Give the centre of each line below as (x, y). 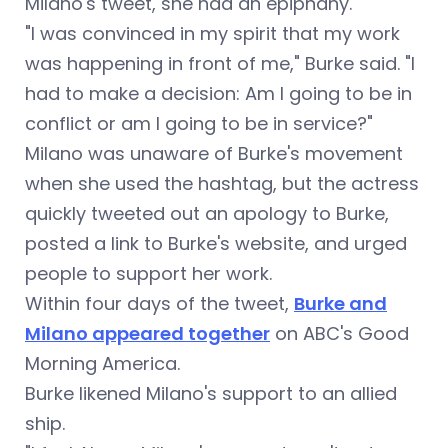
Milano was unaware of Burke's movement (214, 154)
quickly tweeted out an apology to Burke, (207, 214)
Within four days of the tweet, (159, 304)
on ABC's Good (339, 334)
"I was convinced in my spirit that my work (212, 34)
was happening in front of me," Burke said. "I (220, 64)
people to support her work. (148, 274)
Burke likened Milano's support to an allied (211, 394)
